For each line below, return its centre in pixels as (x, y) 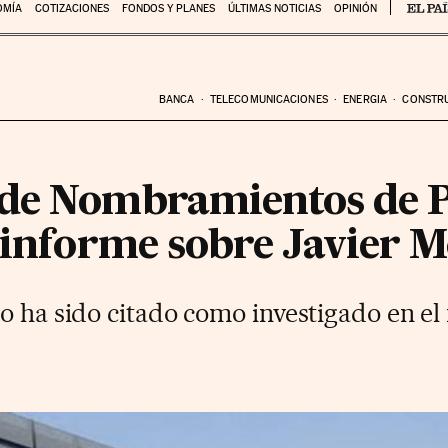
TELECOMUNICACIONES (268, 99)
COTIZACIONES (71, 8)
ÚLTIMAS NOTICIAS (274, 8)
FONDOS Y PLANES (168, 8)
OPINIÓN (355, 8)
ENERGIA (365, 99)
